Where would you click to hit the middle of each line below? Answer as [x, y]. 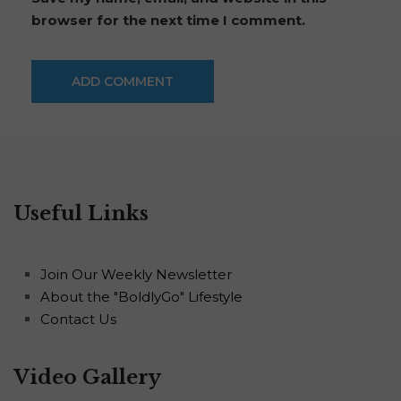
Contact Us [78, 320]
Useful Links [81, 214]
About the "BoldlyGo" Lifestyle [141, 297]
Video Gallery [87, 378]
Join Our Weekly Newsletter [136, 275]
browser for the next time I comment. [168, 21]
